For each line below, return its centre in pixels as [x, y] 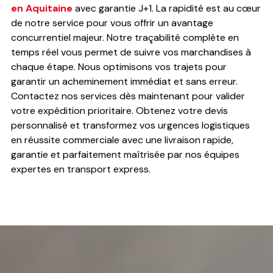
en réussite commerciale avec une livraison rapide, [122, 140]
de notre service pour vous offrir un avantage [112, 23]
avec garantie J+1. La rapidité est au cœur [168, 8]
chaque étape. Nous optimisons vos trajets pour [119, 66]
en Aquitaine [43, 8]
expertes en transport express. [80, 169]
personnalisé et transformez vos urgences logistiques [130, 125]
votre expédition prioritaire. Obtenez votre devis [119, 110]
